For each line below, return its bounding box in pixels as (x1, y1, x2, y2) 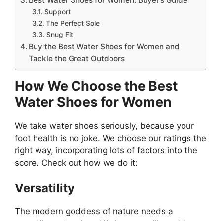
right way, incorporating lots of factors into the (15, 145, 197, 155)
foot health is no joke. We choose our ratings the (15, 133, 206, 143)
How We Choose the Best (15, 77, 178, 94)
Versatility (15, 181, 74, 196)
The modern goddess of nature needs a (15, 206, 173, 217)
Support (44, 7, 71, 16)
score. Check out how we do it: (15, 157, 138, 168)
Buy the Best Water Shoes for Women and (29, 41, 180, 51)
